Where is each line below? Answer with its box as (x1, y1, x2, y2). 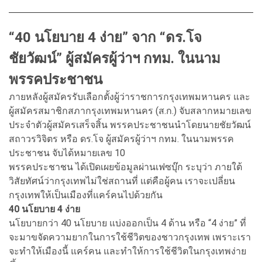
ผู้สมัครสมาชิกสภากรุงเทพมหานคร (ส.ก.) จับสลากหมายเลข (9, 105, 251, 116)
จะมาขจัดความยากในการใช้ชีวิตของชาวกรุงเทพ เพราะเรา (9, 231, 251, 243)
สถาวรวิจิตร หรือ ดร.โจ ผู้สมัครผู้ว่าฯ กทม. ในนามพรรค (9, 133, 234, 144)
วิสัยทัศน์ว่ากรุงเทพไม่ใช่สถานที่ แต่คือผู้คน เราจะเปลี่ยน (9, 175, 235, 187)
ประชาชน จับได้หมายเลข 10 (9, 147, 127, 158)
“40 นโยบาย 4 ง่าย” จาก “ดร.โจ (9, 29, 202, 46)
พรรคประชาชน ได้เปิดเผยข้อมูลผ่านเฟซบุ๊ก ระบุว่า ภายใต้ (9, 161, 242, 173)
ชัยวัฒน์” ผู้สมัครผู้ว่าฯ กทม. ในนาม (9, 50, 220, 67)
